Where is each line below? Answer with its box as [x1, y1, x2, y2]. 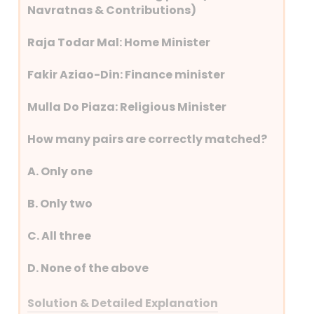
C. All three [27, 227, 92, 244]
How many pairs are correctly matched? [27, 130, 268, 147]
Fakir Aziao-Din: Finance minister [27, 66, 226, 83]
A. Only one [27, 163, 93, 179]
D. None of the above [27, 259, 149, 276]
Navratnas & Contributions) [27, 1, 197, 18]
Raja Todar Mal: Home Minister [27, 34, 211, 50]
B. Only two [27, 195, 93, 212]
